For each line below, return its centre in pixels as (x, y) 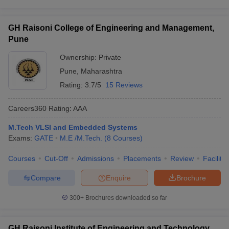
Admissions (96, 158)
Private (110, 57)
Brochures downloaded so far (125, 198)
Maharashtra (101, 71)
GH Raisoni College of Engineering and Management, (111, 28)
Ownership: (79, 57)
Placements (142, 158)
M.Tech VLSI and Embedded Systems (73, 127)
